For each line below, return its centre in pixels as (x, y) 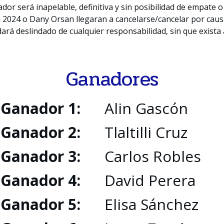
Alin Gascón (146, 108)
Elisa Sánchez (151, 204)
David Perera (150, 180)
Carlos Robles (153, 156)
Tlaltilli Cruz (146, 132)
